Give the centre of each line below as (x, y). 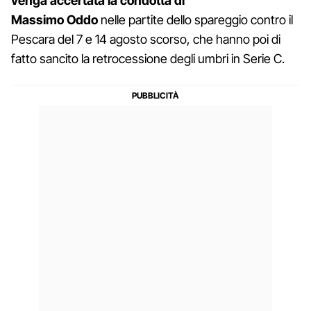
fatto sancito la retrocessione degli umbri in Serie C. (148, 58)
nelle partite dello (146, 19)
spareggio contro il (244, 19)
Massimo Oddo (56, 19)
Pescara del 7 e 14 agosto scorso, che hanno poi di (146, 39)
